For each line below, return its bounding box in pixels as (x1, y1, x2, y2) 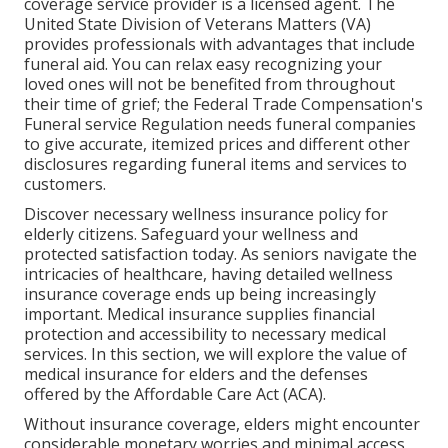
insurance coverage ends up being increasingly (24, 282, 376, 305)
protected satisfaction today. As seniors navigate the (24, 242, 417, 265)
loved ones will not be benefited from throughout (24, 72, 395, 95)
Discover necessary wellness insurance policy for (24, 202, 388, 225)
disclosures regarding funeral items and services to (24, 152, 407, 175)
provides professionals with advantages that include (24, 32, 415, 55)
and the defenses (235, 362, 368, 385)
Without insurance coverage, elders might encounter (24, 412, 420, 435)
